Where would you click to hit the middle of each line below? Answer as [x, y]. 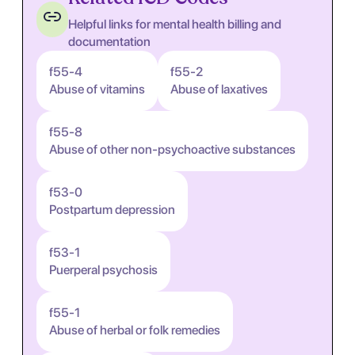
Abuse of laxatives [219, 89]
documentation [110, 42]
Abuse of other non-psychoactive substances [172, 149]
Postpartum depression [112, 210]
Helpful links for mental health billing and [175, 24]
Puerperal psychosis [103, 270]
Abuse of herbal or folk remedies [135, 330]
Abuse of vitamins [97, 89]
